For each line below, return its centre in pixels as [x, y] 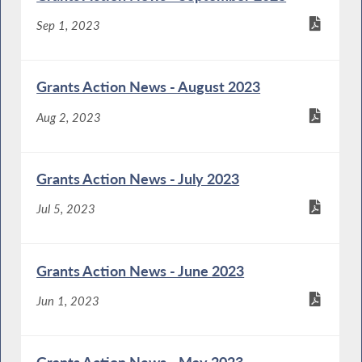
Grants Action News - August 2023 [149, 87]
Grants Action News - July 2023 [138, 179]
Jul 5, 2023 [66, 209]
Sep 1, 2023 [69, 25]
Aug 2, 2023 [69, 117]
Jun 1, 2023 [68, 301]
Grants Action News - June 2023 [141, 270]
